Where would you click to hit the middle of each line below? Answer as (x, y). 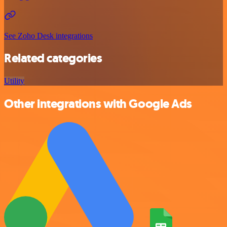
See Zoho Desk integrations (48, 35)
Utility (14, 81)
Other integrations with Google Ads (98, 104)
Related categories (53, 59)
